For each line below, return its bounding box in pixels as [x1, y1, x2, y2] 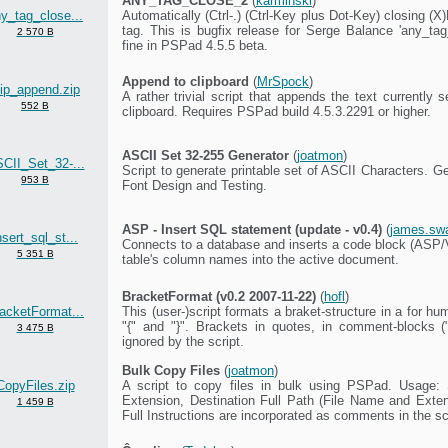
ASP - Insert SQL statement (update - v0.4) [122, 221, 382, 237]
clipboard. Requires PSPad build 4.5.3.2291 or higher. [122, 103, 431, 119]
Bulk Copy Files [122, 362, 220, 378]
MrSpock [257, 73, 309, 89]
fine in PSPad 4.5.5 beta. [122, 37, 268, 53]
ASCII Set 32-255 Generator [122, 147, 289, 163]
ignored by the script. [122, 333, 244, 349]
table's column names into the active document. [122, 251, 399, 267]
